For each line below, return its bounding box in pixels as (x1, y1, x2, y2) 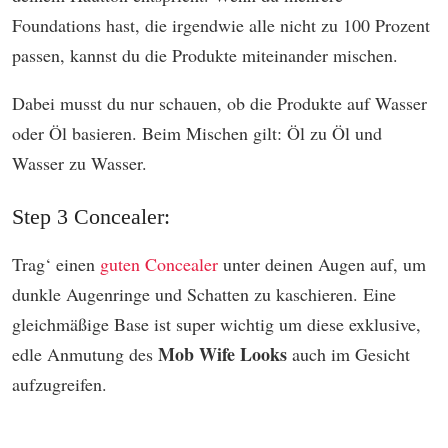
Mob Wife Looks (158, 341, 287, 368)
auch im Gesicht (287, 342, 410, 367)
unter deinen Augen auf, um (218, 252, 426, 277)
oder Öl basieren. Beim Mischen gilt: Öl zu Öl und (12, 121, 382, 146)
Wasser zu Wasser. (12, 151, 147, 176)
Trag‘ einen (12, 252, 100, 277)
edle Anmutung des (12, 342, 158, 367)
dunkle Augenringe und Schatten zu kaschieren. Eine (12, 282, 396, 307)
